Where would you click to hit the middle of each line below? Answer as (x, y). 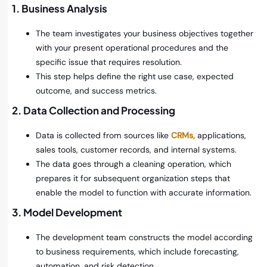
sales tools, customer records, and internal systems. (136, 150)
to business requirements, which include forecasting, (137, 252)
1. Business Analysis (60, 8)
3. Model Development (67, 212)
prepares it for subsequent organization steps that (133, 178)
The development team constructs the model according (144, 237)
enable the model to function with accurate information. (144, 193)
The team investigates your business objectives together (145, 33)
